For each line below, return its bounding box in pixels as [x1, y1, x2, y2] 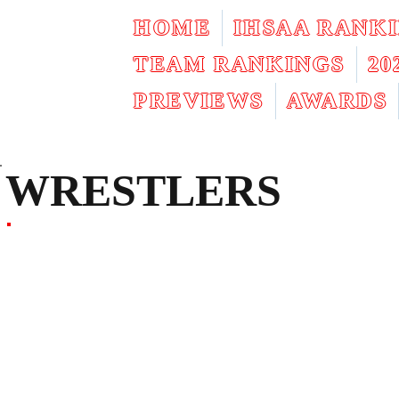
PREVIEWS [134, 89, 265, 112]
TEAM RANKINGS [134, 53, 346, 76]
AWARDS [286, 89, 387, 112]
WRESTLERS [5, 166, 282, 216]
